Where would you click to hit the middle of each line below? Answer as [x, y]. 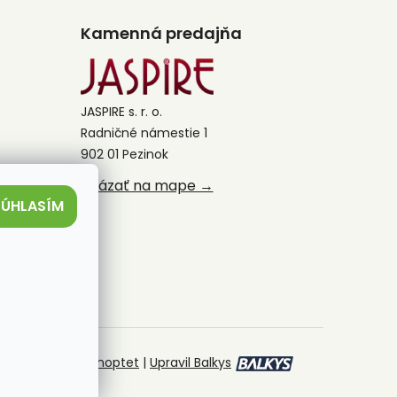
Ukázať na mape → [147, 185]
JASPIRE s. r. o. [121, 111]
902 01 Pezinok [124, 154]
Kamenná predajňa [161, 33]
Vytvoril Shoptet [90, 362]
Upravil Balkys [191, 362]
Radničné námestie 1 [144, 132]
